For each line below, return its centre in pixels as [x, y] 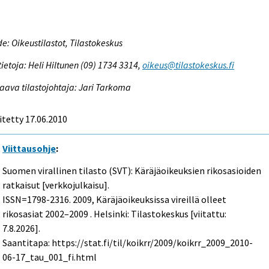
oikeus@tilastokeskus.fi [189, 65]
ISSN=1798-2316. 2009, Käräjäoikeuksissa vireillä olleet [115, 199]
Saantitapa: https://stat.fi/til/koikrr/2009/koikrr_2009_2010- [128, 242]
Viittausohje [29, 148]
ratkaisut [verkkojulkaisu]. [56, 185]
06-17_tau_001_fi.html [50, 257]
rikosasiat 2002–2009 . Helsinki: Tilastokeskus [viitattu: [115, 213]
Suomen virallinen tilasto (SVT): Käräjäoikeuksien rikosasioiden [132, 170]
